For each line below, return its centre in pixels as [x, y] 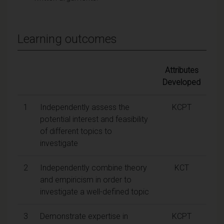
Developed [181, 82]
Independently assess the [85, 107]
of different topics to [76, 131]
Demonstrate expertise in [84, 216]
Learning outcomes [67, 39]
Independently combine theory [93, 167]
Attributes [181, 70]
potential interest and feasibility [94, 119]
